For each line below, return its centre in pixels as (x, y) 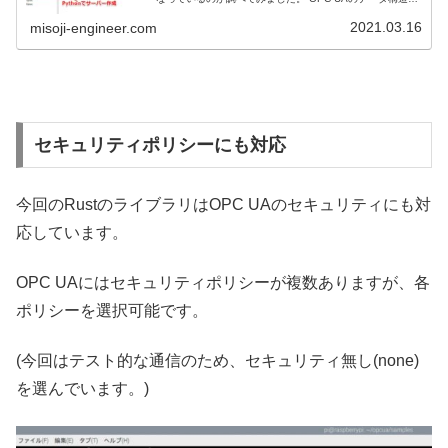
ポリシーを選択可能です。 (112, 310)
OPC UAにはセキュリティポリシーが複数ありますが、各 (223, 282)
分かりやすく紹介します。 (216, 10)
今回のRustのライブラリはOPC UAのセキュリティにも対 (223, 204)
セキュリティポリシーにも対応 (159, 145)
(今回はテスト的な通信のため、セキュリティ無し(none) (217, 361)
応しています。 (72, 232)
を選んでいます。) (82, 389)
